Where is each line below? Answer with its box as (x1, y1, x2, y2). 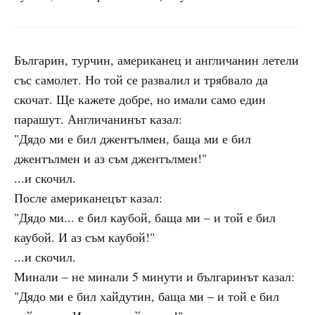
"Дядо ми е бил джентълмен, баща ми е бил (14, 130, 251, 147)
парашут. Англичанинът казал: (14, 110, 182, 127)
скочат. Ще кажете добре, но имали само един (14, 91, 266, 108)
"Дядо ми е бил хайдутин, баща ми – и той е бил (14, 288, 279, 304)
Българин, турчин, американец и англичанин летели (14, 51, 299, 68)
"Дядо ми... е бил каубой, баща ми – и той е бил (14, 209, 276, 226)
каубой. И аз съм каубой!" (14, 229, 155, 245)
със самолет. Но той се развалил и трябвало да (14, 71, 268, 88)
